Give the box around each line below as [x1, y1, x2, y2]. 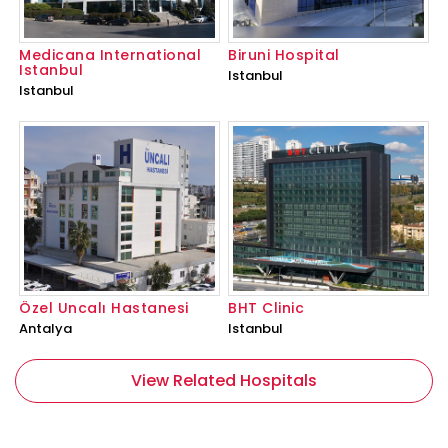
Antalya [19, 318, 72, 338]
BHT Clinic [228, 297, 304, 318]
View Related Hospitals [131, 368, 317, 392]
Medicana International [19, 44, 201, 65]
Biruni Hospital [228, 44, 340, 65]
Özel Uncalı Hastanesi [19, 297, 189, 318]
